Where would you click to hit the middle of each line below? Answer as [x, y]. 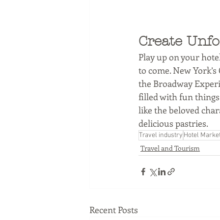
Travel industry [161, 135]
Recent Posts [114, 209]
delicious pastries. [174, 123]
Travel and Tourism [170, 148]
